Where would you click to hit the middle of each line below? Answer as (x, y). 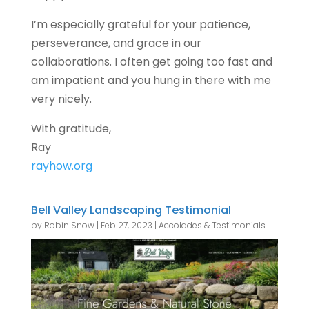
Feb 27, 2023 (126, 225)
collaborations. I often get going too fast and (151, 61)
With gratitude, (71, 128)
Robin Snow (69, 225)
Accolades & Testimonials (212, 225)
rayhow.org (61, 166)
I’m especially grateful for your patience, (140, 24)
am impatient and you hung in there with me (151, 80)
